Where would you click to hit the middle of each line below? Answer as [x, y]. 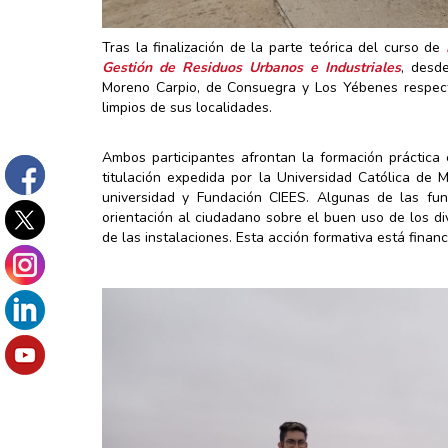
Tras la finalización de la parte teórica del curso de [274, 47]
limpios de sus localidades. [187, 107]
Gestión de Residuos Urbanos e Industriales [251, 67]
